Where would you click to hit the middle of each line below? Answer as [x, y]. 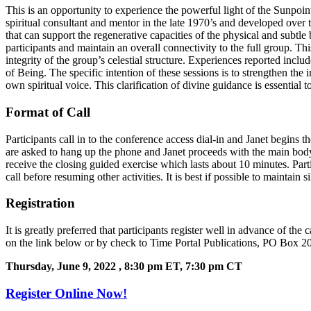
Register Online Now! [66, 293]
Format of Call [48, 112]
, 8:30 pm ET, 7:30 [162, 267]
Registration [40, 203]
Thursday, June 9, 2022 [61, 267]
